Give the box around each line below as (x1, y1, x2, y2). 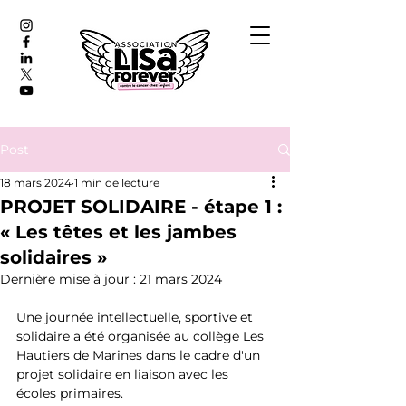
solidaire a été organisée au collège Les (16, 328, 267, 344)
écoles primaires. (16, 385, 123, 401)
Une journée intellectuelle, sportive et (16, 309, 256, 325)
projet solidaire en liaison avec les (16, 366, 232, 382)
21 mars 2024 (140, 271, 222, 287)
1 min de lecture (74, 176, 159, 189)
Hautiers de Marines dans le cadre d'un (16, 347, 264, 363)
